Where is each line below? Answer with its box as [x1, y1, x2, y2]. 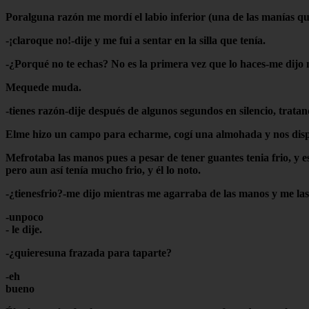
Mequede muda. [6, 81, 81, 93]
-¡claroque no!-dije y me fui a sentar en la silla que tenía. [6, 34, 266, 46]
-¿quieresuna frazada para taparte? [6, 246, 172, 259]
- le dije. [6, 223, 42, 235]
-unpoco [6, 210, 43, 223]
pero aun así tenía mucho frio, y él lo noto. [6, 163, 201, 176]
